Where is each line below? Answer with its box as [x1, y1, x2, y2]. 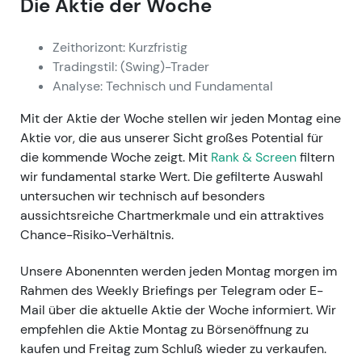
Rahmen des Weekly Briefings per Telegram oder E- [20, 281, 323, 299]
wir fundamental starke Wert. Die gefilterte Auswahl [20, 167, 323, 185]
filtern [297, 148, 335, 166]
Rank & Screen [211, 148, 297, 166]
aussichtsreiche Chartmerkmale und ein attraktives [20, 206, 324, 224]
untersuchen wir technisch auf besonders [20, 187, 265, 204]
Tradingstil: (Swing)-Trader [53, 57, 209, 75]
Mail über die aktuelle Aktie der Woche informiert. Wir [20, 301, 336, 318]
